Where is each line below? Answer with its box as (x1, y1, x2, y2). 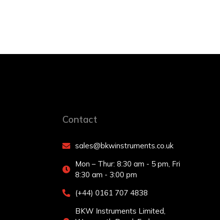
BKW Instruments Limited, (75, 206, 165, 216)
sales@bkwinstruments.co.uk (75, 141, 173, 150)
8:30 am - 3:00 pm (75, 170, 137, 179)
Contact (62, 113, 97, 125)
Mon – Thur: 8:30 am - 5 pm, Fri (75, 159, 180, 168)
